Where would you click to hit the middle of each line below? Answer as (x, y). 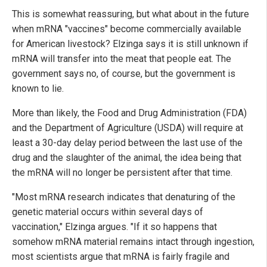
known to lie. (38, 88)
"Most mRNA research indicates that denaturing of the (124, 197)
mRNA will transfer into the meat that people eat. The (122, 58)
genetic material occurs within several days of (108, 212)
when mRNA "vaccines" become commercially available (127, 29)
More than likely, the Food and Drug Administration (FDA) (129, 113)
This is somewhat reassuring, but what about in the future (131, 14)
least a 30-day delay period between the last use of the (127, 142)
